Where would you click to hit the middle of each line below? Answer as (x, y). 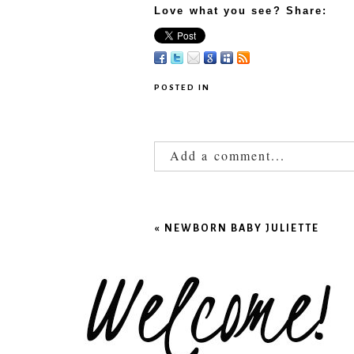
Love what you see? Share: (241, 10)
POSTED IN (182, 87)
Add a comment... (228, 155)
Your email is (200, 192)
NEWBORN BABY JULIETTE (242, 228)
